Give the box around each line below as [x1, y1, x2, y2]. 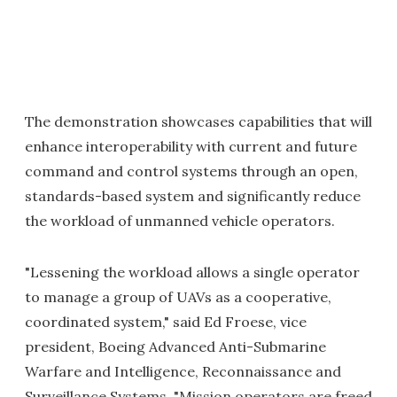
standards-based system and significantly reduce [25, 187, 361, 205]
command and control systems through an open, [25, 162, 358, 180]
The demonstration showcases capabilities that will [25, 113, 372, 130]
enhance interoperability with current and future [25, 137, 357, 155]
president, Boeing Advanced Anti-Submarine [25, 338, 326, 355]
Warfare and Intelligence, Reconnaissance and [25, 362, 341, 380]
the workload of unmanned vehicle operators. [25, 212, 335, 230]
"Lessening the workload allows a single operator [25, 263, 360, 281]
